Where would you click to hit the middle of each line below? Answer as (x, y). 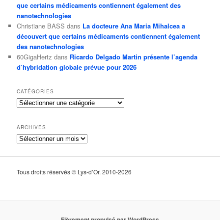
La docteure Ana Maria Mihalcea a (134, 26)
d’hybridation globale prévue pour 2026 (77, 67)
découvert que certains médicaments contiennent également (109, 36)
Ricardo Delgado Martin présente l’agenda (134, 57)
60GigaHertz (35, 57)
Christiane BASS (41, 26)
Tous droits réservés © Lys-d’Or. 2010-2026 (74, 172)
